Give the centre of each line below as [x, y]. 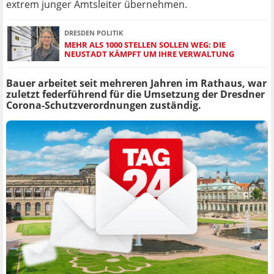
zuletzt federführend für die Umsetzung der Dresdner [135, 94]
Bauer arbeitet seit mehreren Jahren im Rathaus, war [136, 83]
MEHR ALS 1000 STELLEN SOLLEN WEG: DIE [145, 44]
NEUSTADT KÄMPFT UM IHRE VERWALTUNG [149, 54]
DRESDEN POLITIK [94, 32]
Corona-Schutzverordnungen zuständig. [104, 106]
